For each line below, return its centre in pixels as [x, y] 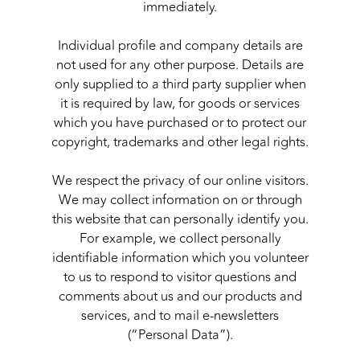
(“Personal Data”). [180, 335]
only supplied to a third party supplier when [180, 85]
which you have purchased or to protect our [180, 123]
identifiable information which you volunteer [180, 258]
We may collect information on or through [180, 200]
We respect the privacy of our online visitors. [180, 181]
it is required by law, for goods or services [180, 104]
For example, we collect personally [180, 239]
